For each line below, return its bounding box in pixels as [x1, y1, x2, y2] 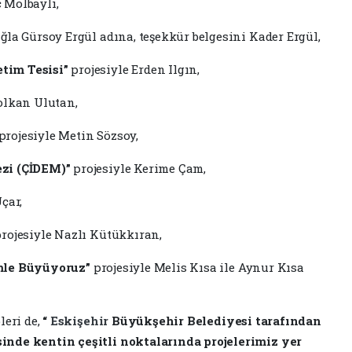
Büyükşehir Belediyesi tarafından [111, 312, 321, 328]
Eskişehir [49, 312, 112, 328]
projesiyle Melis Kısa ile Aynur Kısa [90, 258, 304, 275]
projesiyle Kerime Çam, [70, 159, 207, 176]
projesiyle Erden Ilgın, [68, 60, 200, 77]
